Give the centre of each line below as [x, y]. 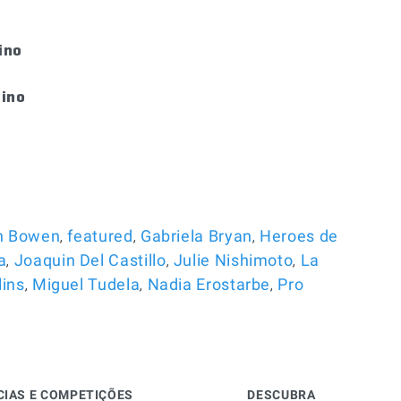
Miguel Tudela [86, 284]
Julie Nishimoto [233, 260]
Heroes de [299, 236]
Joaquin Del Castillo [90, 260]
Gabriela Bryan [196, 236]
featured [100, 236]
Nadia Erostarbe [209, 284]
